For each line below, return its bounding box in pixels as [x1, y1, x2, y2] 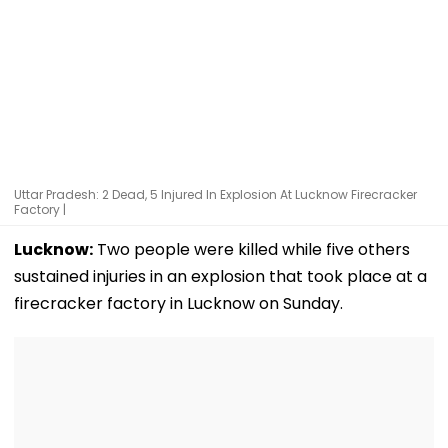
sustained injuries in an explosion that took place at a [14, 264, 427, 288]
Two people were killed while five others [93, 237, 410, 261]
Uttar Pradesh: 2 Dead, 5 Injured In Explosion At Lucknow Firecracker [14, 185, 417, 203]
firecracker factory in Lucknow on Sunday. [14, 291, 343, 315]
